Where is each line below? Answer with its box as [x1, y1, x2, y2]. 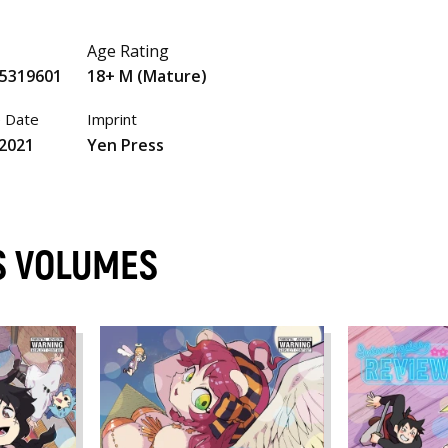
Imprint [86, 109, 137, 130]
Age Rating [86, 39, 169, 62]
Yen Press [86, 133, 164, 156]
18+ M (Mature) [86, 65, 207, 88]
